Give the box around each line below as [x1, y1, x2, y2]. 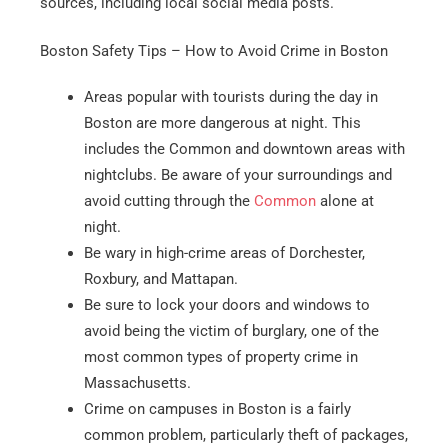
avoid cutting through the [83, 192, 254, 211]
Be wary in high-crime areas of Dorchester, [83, 244, 365, 263]
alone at [315, 192, 374, 211]
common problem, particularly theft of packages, [83, 426, 408, 445]
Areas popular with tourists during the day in [83, 88, 378, 107]
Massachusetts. [83, 374, 191, 393]
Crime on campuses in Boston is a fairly [83, 400, 351, 419]
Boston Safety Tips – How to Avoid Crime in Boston [40, 42, 388, 61]
